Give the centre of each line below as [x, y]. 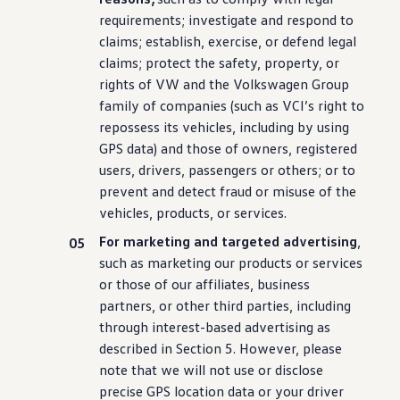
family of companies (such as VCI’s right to [232, 105]
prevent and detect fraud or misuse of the [228, 191]
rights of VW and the [165, 84]
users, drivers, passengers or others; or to [228, 170]
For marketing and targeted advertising [229, 241]
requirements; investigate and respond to [227, 20]
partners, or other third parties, [196, 305]
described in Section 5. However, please [221, 348]
